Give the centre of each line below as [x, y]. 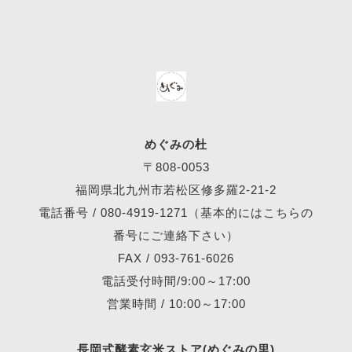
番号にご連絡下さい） [176, 235]
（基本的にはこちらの [251, 212]
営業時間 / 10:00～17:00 [176, 303]
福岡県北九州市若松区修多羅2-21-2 [176, 189]
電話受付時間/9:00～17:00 [176, 280]
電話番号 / [70, 212]
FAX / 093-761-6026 [176, 258]
